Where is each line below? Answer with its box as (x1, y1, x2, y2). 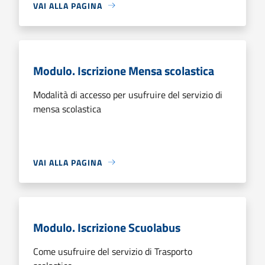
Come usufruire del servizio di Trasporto (33, 244, 192, 258)
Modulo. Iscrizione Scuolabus (33, 218, 180, 237)
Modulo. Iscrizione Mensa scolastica (33, 61, 214, 80)
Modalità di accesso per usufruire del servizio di (33, 87, 222, 102)
